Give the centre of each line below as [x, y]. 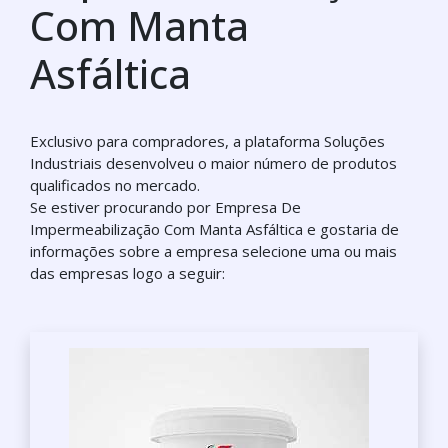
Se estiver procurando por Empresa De [165, 207]
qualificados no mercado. [115, 185]
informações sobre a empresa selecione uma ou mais [213, 251]
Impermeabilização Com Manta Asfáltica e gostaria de [214, 229]
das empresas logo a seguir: [127, 273]
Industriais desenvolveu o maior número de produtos [213, 163]
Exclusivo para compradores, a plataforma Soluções [207, 141]
